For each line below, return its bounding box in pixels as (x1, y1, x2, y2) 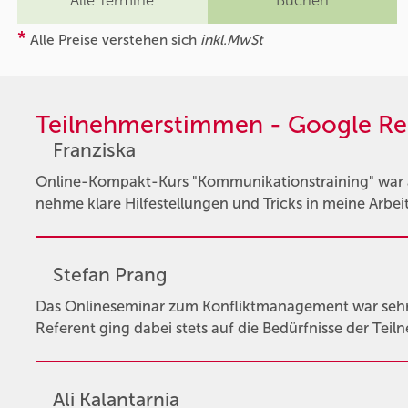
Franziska (52, 138, 136, 163)
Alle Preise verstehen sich (26, 30, 201, 48)
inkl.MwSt (200, 30, 264, 48)
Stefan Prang (52, 263, 168, 288)
